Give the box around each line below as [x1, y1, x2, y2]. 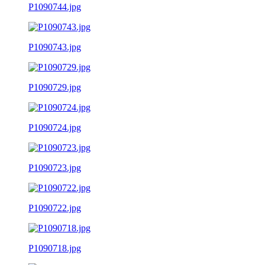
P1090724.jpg [28, 122, 81, 132]
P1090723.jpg [28, 162, 81, 173]
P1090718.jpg [28, 243, 81, 253]
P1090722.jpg [28, 202, 81, 213]
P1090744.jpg [28, 1, 81, 12]
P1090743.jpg [28, 41, 81, 52]
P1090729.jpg [28, 82, 81, 92]
